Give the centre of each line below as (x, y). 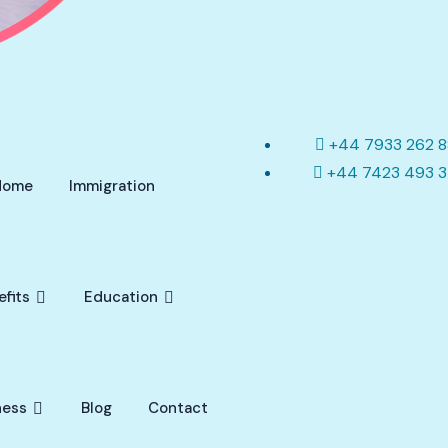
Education (121, 297)
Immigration (112, 186)
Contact (178, 408)
